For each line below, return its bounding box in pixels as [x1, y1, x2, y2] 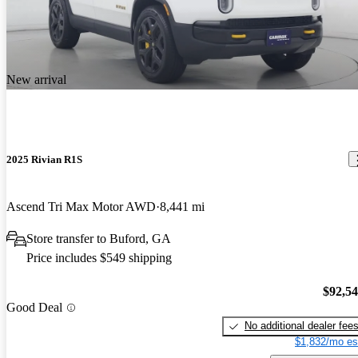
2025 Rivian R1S [6, 153, 82, 165]
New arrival [6, 72, 66, 86]
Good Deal [6, 300, 62, 315]
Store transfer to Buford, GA [26, 231, 171, 245]
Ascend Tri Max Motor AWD [6, 199, 156, 213]
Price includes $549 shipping [26, 250, 172, 265]
